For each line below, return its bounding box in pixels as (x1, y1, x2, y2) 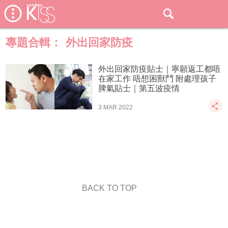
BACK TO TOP (81, 184, 137, 192)
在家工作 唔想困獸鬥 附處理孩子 (98, 74, 217, 83)
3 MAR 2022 (98, 103, 133, 111)
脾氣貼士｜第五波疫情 (98, 84, 180, 93)
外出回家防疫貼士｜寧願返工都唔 (98, 65, 221, 73)
